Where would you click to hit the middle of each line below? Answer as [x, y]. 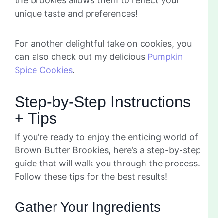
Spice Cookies [44, 70]
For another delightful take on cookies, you [103, 43]
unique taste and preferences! [76, 13]
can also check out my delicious [81, 56]
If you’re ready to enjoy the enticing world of [106, 137]
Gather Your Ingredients [88, 207]
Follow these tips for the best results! [91, 176]
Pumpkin [165, 56]
